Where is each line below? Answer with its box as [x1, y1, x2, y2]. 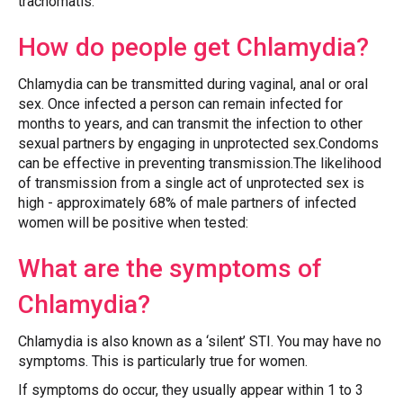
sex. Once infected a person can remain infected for [18, 95, 343, 112]
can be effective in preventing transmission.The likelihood [18, 155, 381, 172]
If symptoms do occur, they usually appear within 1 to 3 [18, 381, 363, 399]
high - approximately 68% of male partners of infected [18, 194, 356, 211]
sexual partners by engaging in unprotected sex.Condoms [18, 135, 379, 152]
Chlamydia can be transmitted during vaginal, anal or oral [18, 76, 368, 93]
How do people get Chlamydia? [18, 32, 369, 62]
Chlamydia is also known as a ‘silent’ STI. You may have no [18, 333, 381, 350]
